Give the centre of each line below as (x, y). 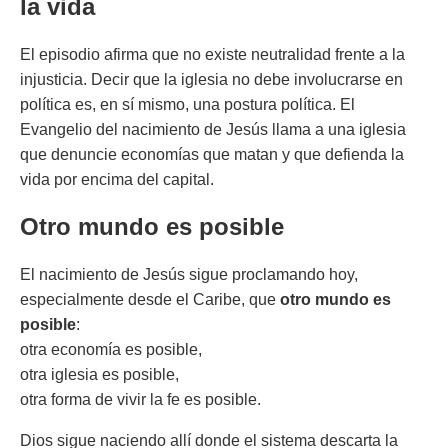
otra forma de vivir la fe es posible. (140, 399)
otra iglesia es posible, (99, 374)
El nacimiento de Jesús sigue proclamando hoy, (189, 274)
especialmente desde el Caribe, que (150, 299)
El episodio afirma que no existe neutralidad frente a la (212, 54)
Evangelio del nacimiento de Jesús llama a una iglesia (213, 129)
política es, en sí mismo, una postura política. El (187, 104)
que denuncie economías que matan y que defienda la (212, 154)
